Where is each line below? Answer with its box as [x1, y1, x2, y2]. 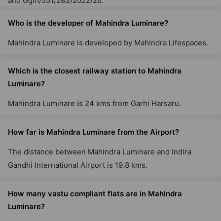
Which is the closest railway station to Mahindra [8, 66, 182, 76]
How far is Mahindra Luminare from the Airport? [8, 127, 179, 137]
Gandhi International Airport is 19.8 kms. [8, 160, 147, 170]
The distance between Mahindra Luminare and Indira [8, 147, 191, 156]
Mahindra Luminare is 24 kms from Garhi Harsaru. [8, 99, 181, 109]
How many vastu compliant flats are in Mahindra [8, 188, 182, 198]
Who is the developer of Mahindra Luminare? [8, 18, 168, 28]
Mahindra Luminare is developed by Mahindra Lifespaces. [8, 37, 208, 47]
